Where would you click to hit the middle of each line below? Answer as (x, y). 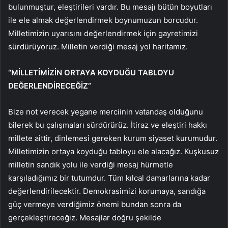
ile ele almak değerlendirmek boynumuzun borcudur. (103, 20)
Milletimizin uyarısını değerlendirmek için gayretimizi (103, 34)
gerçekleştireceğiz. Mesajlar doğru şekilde (85, 218)
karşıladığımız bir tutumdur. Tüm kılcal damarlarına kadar (109, 178)
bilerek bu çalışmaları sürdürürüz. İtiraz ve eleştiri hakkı (108, 125)
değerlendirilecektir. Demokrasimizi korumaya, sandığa (107, 191)
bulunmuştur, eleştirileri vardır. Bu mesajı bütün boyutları (110, 7)
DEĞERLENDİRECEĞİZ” (50, 86)
